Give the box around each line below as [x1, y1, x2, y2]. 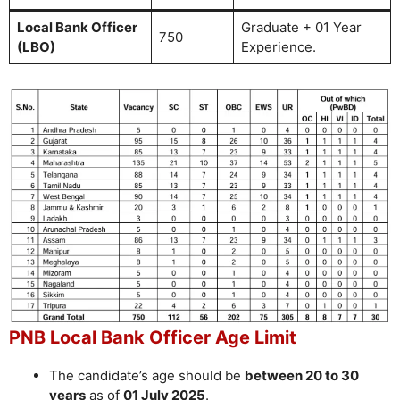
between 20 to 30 [245, 367, 359, 385]
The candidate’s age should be [49, 367, 245, 385]
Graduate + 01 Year [240, 19, 362, 36]
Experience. [240, 38, 316, 55]
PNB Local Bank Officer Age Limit [9, 327, 296, 349]
